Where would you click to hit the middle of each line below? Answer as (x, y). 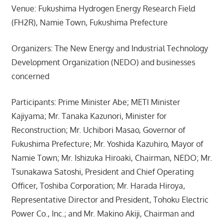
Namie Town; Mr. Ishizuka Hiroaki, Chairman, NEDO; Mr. (111, 158)
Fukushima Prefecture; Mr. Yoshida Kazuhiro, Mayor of (107, 144)
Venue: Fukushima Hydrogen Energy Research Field (103, 9)
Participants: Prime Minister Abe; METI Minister (96, 102)
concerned (30, 76)
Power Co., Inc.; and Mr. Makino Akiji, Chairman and (103, 214)
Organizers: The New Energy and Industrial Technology (110, 49)
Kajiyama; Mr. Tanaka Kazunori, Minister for (89, 116)
